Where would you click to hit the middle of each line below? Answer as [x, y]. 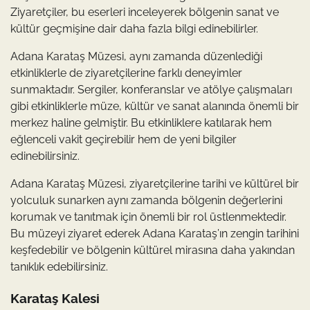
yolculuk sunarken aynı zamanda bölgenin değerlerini [146, 201]
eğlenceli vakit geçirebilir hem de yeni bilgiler [124, 140]
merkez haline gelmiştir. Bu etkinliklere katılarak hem [141, 123]
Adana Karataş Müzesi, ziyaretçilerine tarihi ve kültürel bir [155, 184]
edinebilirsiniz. [45, 156]
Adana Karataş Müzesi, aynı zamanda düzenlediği [136, 57]
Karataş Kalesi [55, 299]
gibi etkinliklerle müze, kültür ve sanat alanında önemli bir [155, 107]
